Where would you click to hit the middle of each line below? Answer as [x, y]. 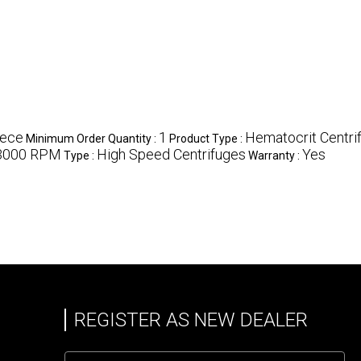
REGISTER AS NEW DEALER [191, 320]
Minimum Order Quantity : [92, 138]
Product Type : [207, 138]
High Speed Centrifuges [171, 154]
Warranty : [275, 155]
